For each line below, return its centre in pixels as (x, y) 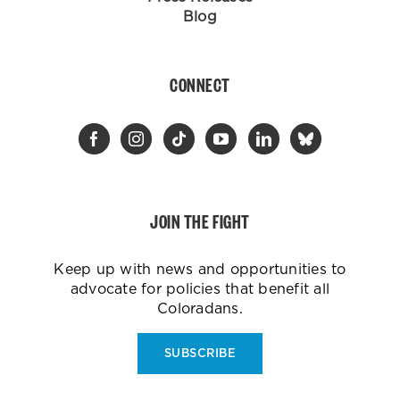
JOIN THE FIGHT (200, 221)
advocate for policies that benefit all (200, 288)
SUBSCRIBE (200, 353)
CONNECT (200, 84)
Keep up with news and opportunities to (200, 269)
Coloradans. (200, 308)
